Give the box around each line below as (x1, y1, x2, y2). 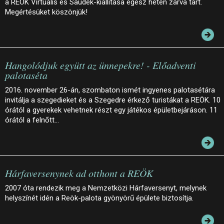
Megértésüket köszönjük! (5, 7, 89, 16)
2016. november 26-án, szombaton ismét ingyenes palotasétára (5, 85, 215, 94)
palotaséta (5, 68, 47, 81)
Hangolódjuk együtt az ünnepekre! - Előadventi (5, 58, 196, 71)
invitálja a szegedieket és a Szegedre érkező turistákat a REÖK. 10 (5, 95, 220, 104)
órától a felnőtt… (5, 115, 59, 124)
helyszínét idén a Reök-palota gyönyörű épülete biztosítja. (5, 193, 195, 202)
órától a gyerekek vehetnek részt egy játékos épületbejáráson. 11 (5, 105, 217, 114)
